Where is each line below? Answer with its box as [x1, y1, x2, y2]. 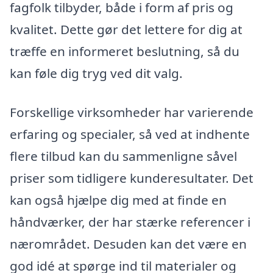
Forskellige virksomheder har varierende [10, 103, 253, 121]
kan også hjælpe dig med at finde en [10, 191, 227, 208]
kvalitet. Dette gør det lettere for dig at [10, 21, 243, 38]
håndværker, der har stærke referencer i [10, 213, 250, 230]
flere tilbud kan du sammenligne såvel [10, 147, 237, 165]
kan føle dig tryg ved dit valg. [10, 65, 183, 82]
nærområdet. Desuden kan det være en [10, 235, 247, 252]
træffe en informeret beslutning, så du [10, 43, 239, 60]
